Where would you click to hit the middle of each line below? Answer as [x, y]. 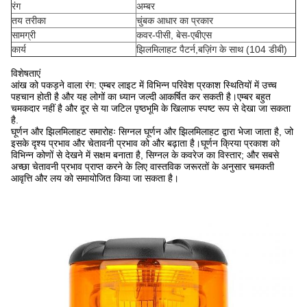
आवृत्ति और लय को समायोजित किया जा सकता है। [95, 178]
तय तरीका [29, 21]
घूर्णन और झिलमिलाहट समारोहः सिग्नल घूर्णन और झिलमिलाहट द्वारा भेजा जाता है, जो [152, 132]
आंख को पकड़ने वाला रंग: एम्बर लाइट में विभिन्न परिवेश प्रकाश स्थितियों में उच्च [144, 85]
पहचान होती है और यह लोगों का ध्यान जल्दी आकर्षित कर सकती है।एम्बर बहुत [141, 97]
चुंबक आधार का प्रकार [175, 21]
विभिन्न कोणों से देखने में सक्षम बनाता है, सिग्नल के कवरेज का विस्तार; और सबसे [145, 155]
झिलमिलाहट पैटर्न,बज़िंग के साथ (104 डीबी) [212, 49]
